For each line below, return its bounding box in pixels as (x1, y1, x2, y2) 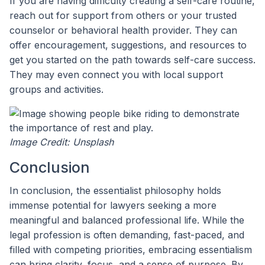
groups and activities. (9, 83, 104, 95)
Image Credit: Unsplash (9, 135, 114, 148)
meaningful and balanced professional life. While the (9, 214, 244, 227)
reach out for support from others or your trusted (9, 9, 237, 21)
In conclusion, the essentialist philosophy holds (9, 185, 221, 197)
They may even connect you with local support (9, 68, 223, 80)
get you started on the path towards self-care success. (9, 53, 256, 66)
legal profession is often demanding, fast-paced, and (9, 229, 244, 241)
